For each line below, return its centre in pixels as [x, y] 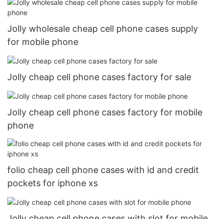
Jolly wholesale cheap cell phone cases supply [103, 28]
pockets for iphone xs [53, 183]
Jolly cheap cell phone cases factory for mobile [105, 112]
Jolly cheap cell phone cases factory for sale [99, 77]
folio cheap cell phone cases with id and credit [103, 170]
